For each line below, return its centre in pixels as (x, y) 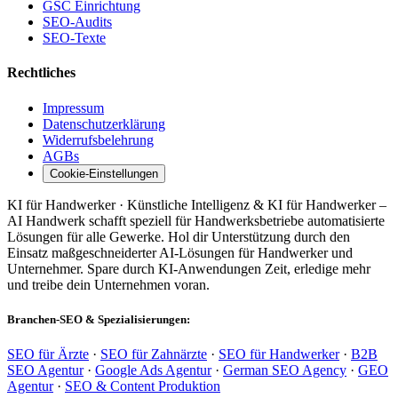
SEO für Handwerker (279, 354)
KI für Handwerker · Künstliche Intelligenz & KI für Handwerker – (197, 204)
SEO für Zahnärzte (154, 354)
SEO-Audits (77, 22)
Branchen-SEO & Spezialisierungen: (99, 319)
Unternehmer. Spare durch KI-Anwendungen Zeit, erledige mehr (189, 268)
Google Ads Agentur (153, 370)
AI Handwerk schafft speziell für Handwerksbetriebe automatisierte (196, 220)
